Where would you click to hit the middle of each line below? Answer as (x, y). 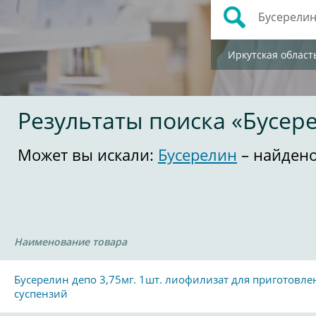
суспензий (41, 293)
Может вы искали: (88, 154)
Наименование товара (71, 242)
